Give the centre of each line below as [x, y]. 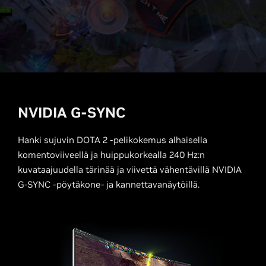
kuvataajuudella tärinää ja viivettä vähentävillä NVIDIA [130, 170]
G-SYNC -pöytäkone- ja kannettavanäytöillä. [109, 184]
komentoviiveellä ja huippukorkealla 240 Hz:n [111, 155]
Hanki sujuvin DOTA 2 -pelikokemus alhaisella [113, 140]
